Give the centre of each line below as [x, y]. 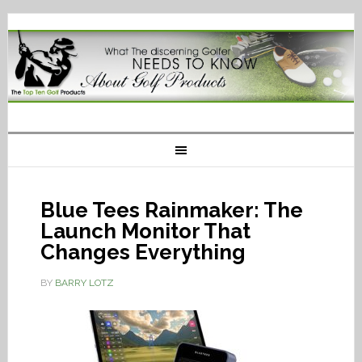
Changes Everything [143, 252]
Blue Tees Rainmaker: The [171, 210]
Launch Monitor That [145, 231]
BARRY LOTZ [84, 283]
